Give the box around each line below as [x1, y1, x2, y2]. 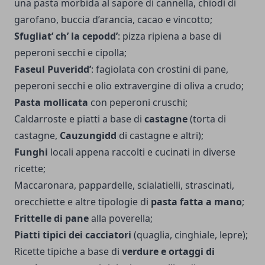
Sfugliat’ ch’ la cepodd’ [14, 29, 118, 43]
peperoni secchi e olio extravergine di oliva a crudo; [14, 79, 244, 92]
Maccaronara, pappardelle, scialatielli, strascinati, [14, 178, 234, 192]
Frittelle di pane [14, 211, 89, 225]
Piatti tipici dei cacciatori [14, 228, 131, 241]
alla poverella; [89, 211, 153, 225]
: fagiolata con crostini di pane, [91, 62, 228, 76]
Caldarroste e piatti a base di [14, 112, 144, 125]
